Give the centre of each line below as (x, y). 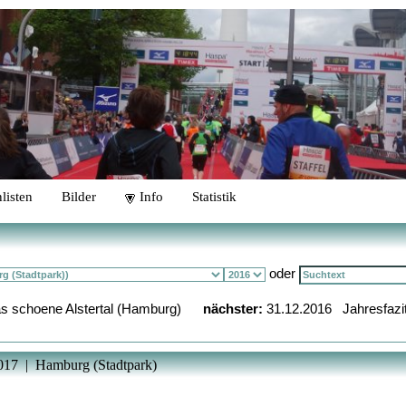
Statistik (214, 197)
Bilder (79, 197)
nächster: (232, 309)
